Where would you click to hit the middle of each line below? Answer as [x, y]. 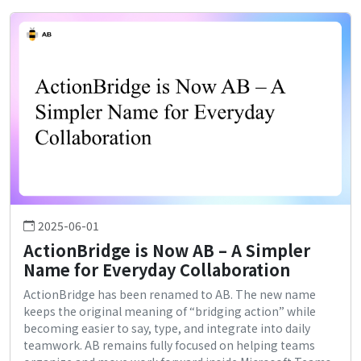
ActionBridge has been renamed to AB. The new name [170, 294]
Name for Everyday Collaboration [157, 269]
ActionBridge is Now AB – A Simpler [167, 250]
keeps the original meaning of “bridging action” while [170, 311]
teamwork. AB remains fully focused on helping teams [169, 344]
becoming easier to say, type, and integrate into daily [167, 328]
